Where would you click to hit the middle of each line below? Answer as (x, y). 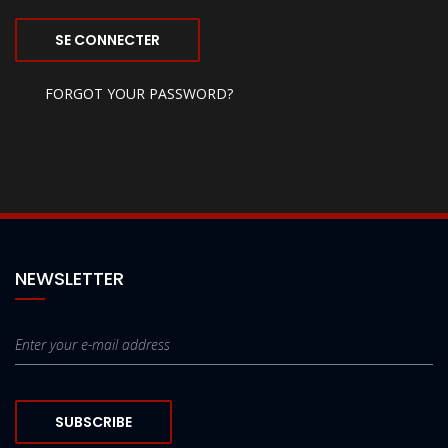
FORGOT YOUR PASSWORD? (139, 93)
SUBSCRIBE (93, 422)
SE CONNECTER (107, 40)
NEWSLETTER (69, 278)
